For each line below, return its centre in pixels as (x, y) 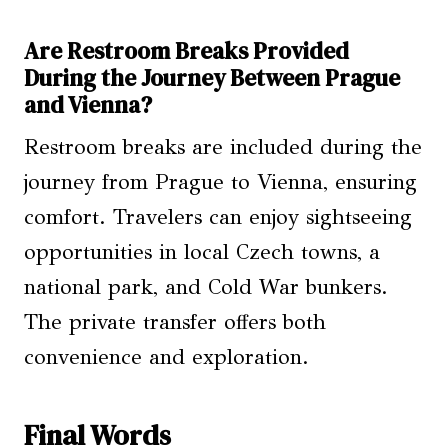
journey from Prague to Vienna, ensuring (220, 182)
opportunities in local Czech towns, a (202, 252)
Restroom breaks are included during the (223, 147)
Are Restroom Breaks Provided (186, 50)
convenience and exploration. (166, 357)
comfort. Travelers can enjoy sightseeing (218, 217)
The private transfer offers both (175, 322)
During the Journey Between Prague (212, 77)
